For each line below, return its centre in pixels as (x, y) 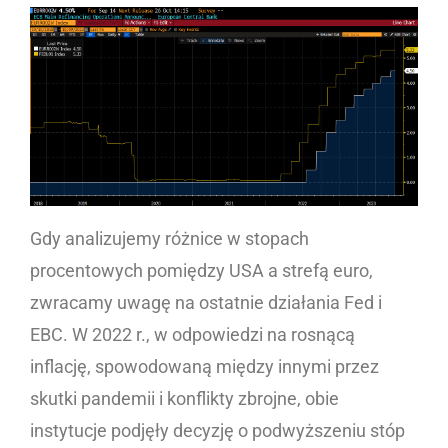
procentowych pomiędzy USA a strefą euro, (201, 271)
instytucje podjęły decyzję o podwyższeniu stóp (217, 431)
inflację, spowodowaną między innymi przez (204, 367)
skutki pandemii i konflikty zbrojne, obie (184, 399)
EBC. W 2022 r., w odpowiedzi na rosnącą (192, 335)
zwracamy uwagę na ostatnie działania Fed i (206, 303)
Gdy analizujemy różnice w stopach (169, 239)
